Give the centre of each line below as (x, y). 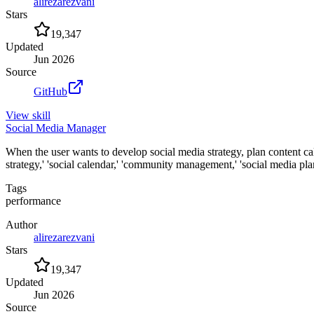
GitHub (50, 91)
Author (21, 224)
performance (33, 200)
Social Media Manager (56, 128)
